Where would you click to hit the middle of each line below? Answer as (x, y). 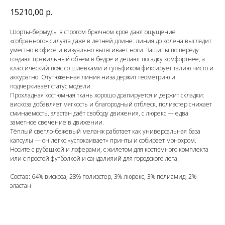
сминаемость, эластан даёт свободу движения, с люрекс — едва (99, 114)
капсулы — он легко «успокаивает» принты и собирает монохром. (103, 141)
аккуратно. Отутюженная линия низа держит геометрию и (93, 77)
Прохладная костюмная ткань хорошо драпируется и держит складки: (107, 95)
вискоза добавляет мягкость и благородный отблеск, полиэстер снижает (111, 104)
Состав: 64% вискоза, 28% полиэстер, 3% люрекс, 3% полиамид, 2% (103, 177)
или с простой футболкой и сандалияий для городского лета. (94, 159)
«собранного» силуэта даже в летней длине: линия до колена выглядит (111, 41)
